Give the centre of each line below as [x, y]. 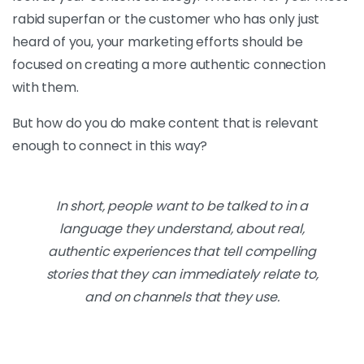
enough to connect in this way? [110, 146]
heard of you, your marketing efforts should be [158, 42]
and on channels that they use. [182, 297]
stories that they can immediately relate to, [182, 274]
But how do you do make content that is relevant [165, 123]
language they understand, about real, [182, 229]
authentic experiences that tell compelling [182, 251]
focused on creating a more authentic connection [169, 65]
